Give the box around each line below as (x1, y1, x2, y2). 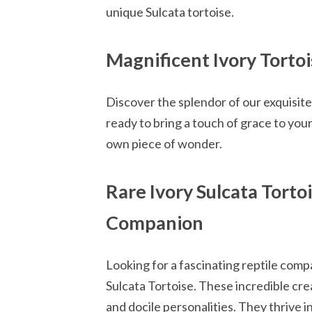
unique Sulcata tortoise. (106, 4, 234, 20)
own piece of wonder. (106, 135, 222, 151)
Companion (106, 210, 203, 234)
